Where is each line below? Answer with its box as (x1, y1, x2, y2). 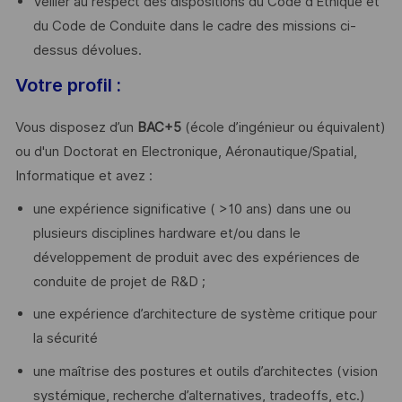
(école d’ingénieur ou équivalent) (180, 119, 386, 136)
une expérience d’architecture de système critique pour (32, 306, 377, 323)
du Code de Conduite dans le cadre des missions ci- (32, 17, 356, 34)
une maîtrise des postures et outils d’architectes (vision (32, 363, 378, 380)
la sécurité (32, 330, 98, 347)
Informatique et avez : (14, 168, 153, 185)
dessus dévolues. (32, 41, 142, 58)
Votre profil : (14, 74, 121, 96)
